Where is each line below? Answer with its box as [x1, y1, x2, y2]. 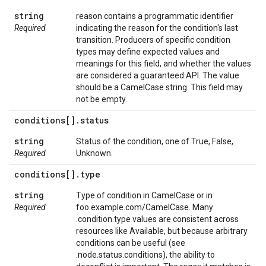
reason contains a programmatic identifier [76, 11, 233, 21]
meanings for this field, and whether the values [76, 59, 251, 68]
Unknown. [76, 148, 113, 158]
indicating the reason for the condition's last [76, 23, 238, 33]
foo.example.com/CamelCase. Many [76, 202, 213, 212]
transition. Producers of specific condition [76, 35, 230, 45]
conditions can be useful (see [76, 238, 185, 248]
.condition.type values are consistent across [76, 214, 239, 224]
